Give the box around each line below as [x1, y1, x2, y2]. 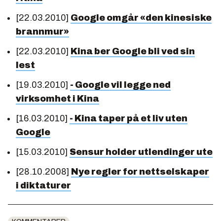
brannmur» [16, 26, 69, 37]
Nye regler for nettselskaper [71, 166, 209, 177]
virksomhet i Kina [16, 93, 99, 104]
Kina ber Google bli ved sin [71, 46, 195, 56]
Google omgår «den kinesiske [71, 12, 212, 23]
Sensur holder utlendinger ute [70, 147, 213, 157]
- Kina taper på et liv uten [70, 113, 187, 123]
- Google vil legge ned [70, 79, 171, 90]
